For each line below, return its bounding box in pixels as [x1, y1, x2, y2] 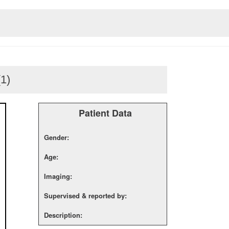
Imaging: [44, 171, 72, 181]
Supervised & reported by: [44, 191, 127, 200]
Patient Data [79, 106, 132, 120]
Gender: [44, 132, 69, 142]
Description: [44, 210, 82, 220]
